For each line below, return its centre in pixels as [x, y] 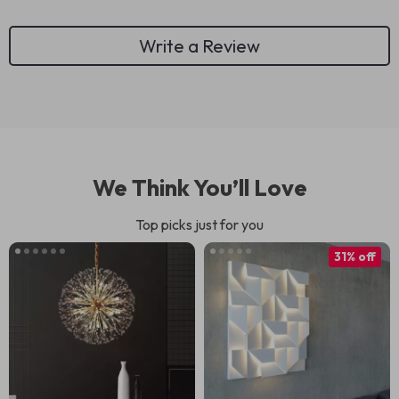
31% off [355, 256]
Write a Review [199, 45]
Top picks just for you [199, 224]
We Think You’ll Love [199, 187]
